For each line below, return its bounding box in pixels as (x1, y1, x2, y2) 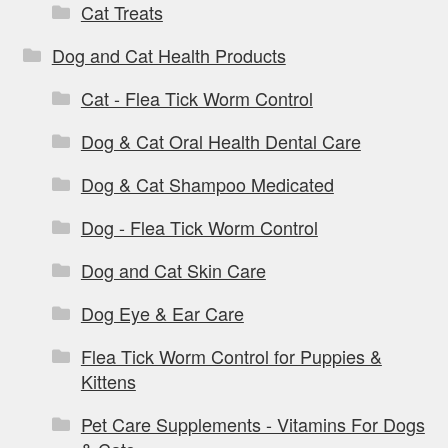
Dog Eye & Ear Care (80, 299, 244, 326)
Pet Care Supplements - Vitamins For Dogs (80, 410, 425, 437)
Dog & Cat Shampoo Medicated (80, 170, 334, 197)
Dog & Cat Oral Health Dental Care (80, 127, 361, 154)
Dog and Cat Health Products (51, 41, 286, 68)
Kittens (80, 367, 136, 394)
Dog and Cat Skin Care (80, 256, 266, 283)
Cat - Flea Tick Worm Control (80, 84, 313, 111)
